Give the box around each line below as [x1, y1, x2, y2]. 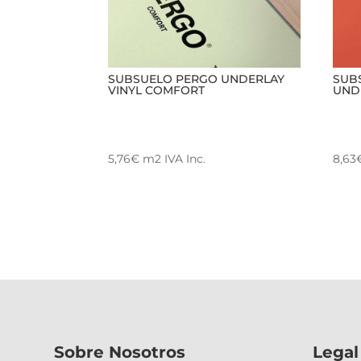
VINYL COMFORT [108, 83, 205, 98]
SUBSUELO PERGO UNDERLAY [108, 72, 285, 87]
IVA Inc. [164, 151, 206, 167]
